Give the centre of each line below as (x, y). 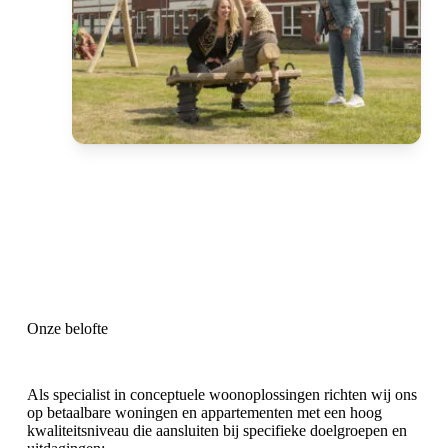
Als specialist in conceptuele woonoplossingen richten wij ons (221, 394)
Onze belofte (67, 328)
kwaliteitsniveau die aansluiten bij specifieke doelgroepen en (216, 430)
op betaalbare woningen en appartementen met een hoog (204, 412)
